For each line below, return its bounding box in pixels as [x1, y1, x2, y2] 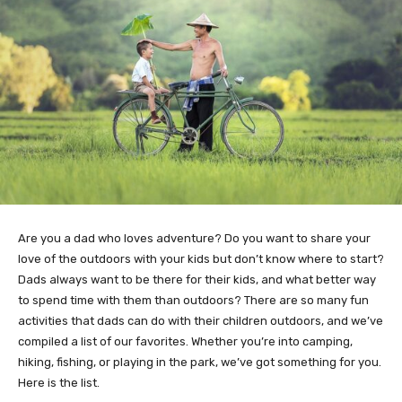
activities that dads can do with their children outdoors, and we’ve [18, 314, 383, 328]
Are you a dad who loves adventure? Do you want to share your [18, 232, 371, 246]
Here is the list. [18, 376, 100, 390]
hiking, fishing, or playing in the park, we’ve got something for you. [18, 355, 381, 370]
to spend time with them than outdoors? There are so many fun [18, 293, 369, 308]
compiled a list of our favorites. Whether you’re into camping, [18, 335, 353, 349]
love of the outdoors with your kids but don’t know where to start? [18, 252, 384, 267]
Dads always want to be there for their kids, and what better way [18, 273, 376, 287]
